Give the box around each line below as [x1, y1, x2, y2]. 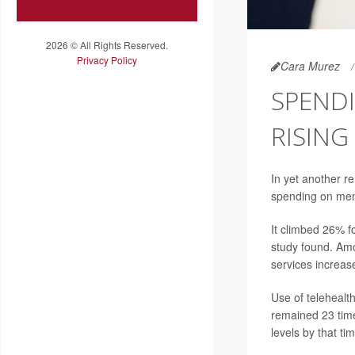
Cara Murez [280, 58, 340, 74]
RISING [270, 119, 349, 154]
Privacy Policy [77, 52, 137, 67]
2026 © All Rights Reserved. [46, 37, 168, 52]
